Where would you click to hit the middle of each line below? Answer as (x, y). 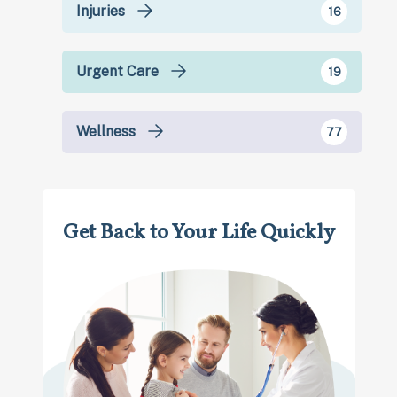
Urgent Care (119, 71)
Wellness (108, 131)
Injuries (102, 11)
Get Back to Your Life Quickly (198, 233)
